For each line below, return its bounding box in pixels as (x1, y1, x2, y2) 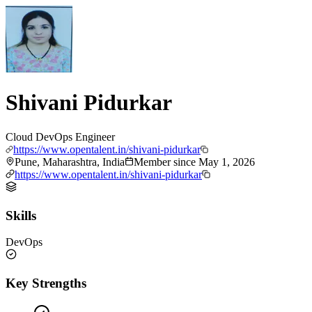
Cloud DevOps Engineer (6, 130, 115, 143)
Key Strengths (6, 276, 86, 291)
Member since (134, 155, 198, 168)
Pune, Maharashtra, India (15, 155, 125, 168)
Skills (6, 208, 36, 223)
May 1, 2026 (198, 155, 255, 168)
